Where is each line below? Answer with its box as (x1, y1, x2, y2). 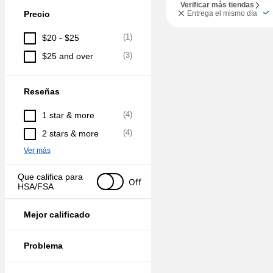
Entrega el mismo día (187, 9, 257, 18)
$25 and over (42, 51, 93, 61)
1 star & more (42, 110, 94, 120)
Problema (24, 241, 63, 250)
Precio (24, 9, 50, 19)
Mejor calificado (24, 210, 90, 219)
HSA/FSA (18, 182, 54, 191)
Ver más (24, 146, 51, 155)
